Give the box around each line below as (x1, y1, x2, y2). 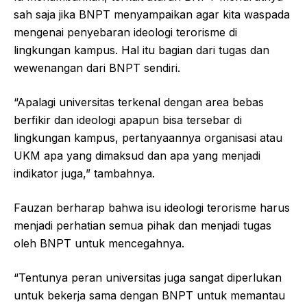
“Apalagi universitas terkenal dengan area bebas (14, 95, 264, 110)
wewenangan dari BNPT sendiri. (14, 61, 180, 75)
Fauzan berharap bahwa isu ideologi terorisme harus (14, 201, 290, 215)
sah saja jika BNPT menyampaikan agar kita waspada (14, 8, 290, 22)
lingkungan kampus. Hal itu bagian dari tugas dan (14, 43, 269, 58)
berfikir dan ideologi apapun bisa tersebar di (14, 113, 242, 127)
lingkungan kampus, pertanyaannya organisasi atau (14, 131, 282, 145)
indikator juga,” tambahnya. (14, 167, 155, 181)
